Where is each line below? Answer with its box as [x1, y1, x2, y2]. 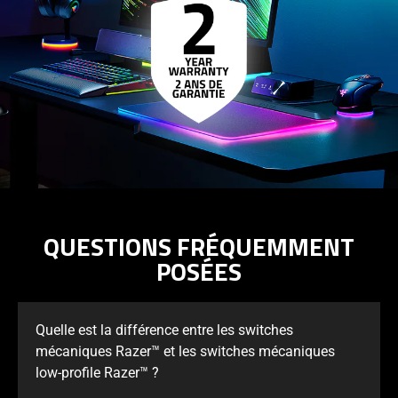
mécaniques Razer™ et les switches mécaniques [36, 343, 335, 361]
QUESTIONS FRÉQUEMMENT [44, 227, 354, 267]
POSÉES [156, 252, 242, 291]
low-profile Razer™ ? [36, 364, 159, 382]
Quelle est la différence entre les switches [36, 322, 293, 339]
